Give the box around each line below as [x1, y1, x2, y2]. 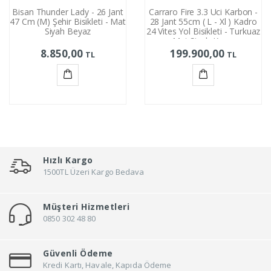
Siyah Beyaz [44, 25, 91, 37]
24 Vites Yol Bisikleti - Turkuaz [146, 25, 261, 37]
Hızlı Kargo [43, 154, 93, 166]
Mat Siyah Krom [172, 34, 235, 47]
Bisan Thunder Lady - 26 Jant [12, 5, 123, 18]
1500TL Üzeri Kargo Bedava [43, 166, 145, 178]
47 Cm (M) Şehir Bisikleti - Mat [10, 15, 126, 27]
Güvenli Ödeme [43, 247, 113, 260]
